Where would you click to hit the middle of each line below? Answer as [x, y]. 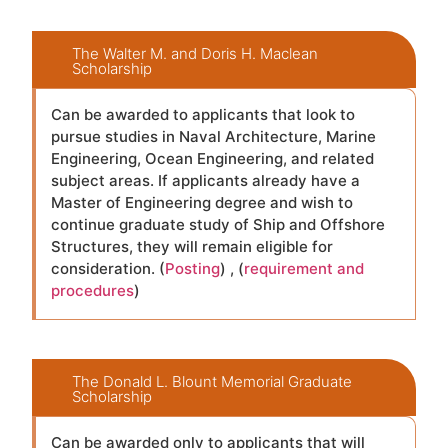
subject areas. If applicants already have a [206, 181]
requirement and [304, 269]
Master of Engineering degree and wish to [202, 203]
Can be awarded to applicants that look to [203, 115]
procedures [93, 291]
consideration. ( [108, 269]
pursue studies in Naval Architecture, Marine [214, 137]
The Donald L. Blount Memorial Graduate [212, 382]
